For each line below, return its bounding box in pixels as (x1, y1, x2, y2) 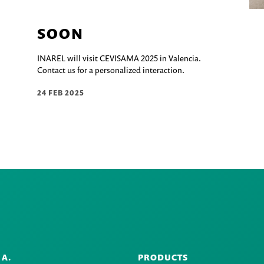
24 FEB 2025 (37, 88, 85, 98)
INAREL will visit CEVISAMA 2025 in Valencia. (37, 52, 201, 64)
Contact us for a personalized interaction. (37, 64, 185, 76)
